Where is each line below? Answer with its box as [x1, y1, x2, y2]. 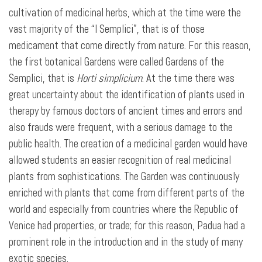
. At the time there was [142, 71, 235, 85]
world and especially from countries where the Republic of [9, 202, 239, 216]
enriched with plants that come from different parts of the [9, 186, 244, 200]
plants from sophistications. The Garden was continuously [9, 170, 239, 184]
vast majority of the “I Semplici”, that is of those [9, 22, 205, 36]
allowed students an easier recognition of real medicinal [9, 153, 231, 167]
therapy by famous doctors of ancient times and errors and [9, 104, 242, 118]
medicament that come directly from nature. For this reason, [9, 39, 251, 53]
